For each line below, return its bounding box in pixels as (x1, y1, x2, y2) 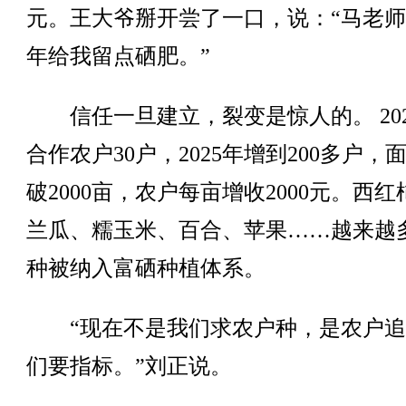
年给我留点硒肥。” (25, 44, 210, 68)
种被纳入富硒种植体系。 (25, 256, 266, 280)
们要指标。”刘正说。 (25, 354, 232, 378)
